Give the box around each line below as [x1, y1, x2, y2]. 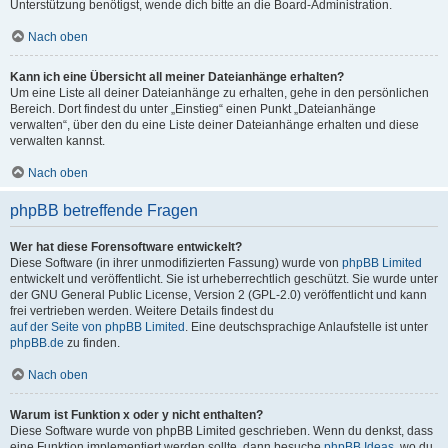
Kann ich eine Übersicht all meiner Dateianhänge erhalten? [10, 69, 344, 84]
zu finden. [64, 335, 120, 350]
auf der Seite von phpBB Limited [10, 319, 185, 334]
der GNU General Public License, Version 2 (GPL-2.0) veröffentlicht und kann [10, 287, 427, 302]
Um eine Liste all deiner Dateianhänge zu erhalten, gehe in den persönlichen [10, 85, 429, 100]
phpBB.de [10, 335, 64, 350]
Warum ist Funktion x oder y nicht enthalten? [10, 407, 263, 422]
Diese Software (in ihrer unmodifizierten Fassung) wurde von [10, 255, 342, 270]
